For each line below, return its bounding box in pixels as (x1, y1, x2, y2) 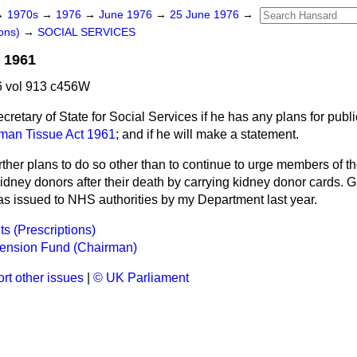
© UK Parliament (93, 271, 189, 284)
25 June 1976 (170, 9, 242, 21)
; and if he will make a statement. (116, 127, 299, 141)
